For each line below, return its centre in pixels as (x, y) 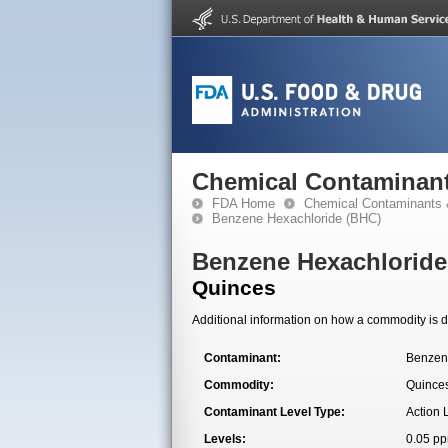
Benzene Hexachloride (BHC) (296, 218)
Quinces (234, 288)
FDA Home (243, 203)
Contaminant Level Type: (274, 412)
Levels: (225, 439)
